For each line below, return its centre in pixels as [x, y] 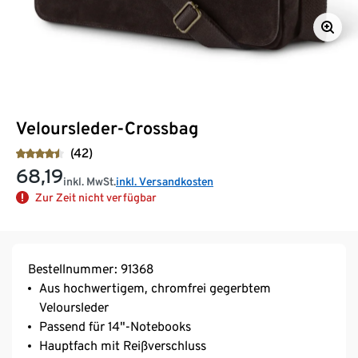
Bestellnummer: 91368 [91, 268]
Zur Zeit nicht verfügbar [96, 197]
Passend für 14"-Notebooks [115, 326]
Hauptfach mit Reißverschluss [123, 345]
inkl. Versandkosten [165, 181]
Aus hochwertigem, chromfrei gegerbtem [155, 288]
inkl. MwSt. [89, 181]
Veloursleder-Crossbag [107, 127]
